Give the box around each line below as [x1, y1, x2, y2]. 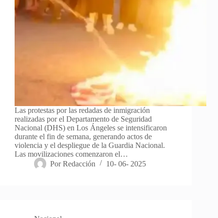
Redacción [63, 159, 96, 168]
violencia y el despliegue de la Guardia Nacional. [15, 141, 165, 149]
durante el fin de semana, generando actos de [15, 132, 152, 141]
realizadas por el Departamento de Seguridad [15, 114, 152, 123]
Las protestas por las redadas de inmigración [15, 106, 150, 114]
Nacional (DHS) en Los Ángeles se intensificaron [15, 123, 167, 132]
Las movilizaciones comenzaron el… [15, 149, 128, 158]
